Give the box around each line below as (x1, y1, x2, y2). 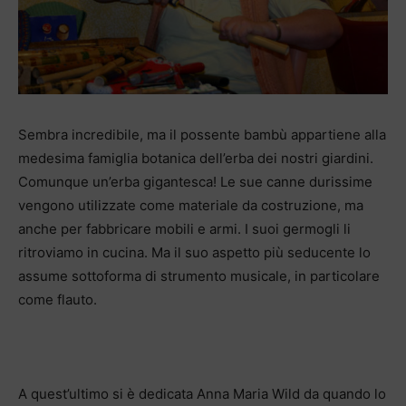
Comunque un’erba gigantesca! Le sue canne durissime (18, 172, 372, 190)
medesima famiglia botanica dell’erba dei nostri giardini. (18, 149, 373, 167)
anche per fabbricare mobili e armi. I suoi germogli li (18, 219, 351, 237)
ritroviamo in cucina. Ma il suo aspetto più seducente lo (18, 243, 371, 261)
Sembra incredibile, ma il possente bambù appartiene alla (18, 125, 386, 143)
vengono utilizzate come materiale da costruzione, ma (18, 196, 363, 214)
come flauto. (18, 290, 97, 308)
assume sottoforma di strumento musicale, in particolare (18, 266, 380, 285)
